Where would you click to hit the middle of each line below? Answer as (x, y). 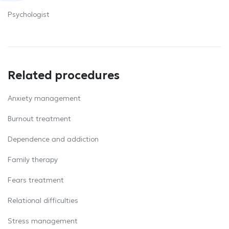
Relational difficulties (43, 200)
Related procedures (64, 75)
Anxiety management (44, 98)
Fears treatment (36, 180)
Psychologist (29, 14)
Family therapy (33, 159)
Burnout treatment (39, 119)
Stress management (43, 221)
